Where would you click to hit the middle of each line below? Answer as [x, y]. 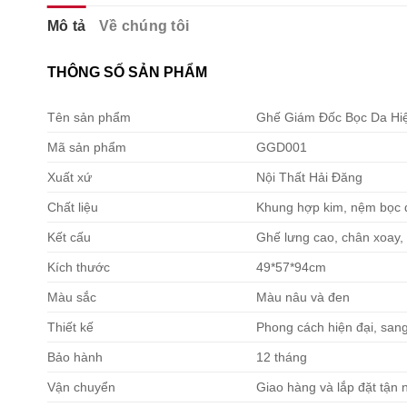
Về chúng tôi [144, 25]
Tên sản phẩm [89, 117]
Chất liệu [73, 207]
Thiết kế [70, 327]
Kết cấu [69, 237]
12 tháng [282, 357]
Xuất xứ [69, 177]
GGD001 [282, 147]
